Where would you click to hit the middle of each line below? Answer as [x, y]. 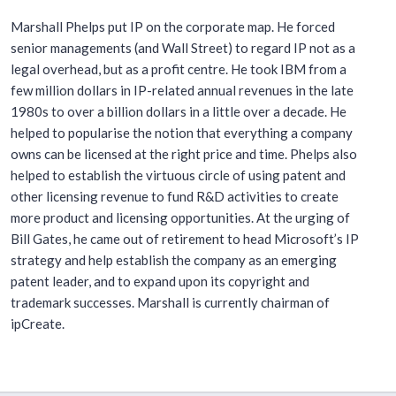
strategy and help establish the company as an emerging [173, 260]
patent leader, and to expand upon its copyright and [160, 281]
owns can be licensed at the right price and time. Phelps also [183, 154]
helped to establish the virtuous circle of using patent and [178, 175]
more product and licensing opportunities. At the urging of [180, 217]
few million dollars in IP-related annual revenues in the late [182, 90]
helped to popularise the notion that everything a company [181, 133]
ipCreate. [37, 324]
